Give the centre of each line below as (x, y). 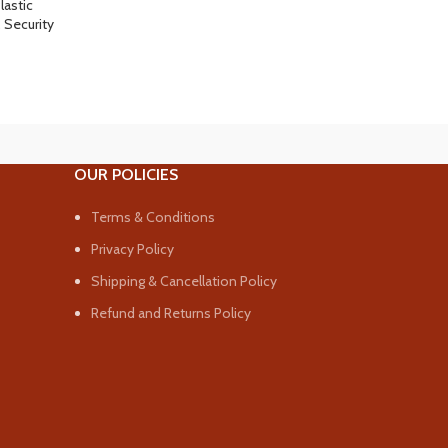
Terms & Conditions (153, 217)
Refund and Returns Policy (171, 313)
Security (28, 24)
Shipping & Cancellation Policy (184, 281)
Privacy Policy (132, 249)
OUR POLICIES (126, 174)
